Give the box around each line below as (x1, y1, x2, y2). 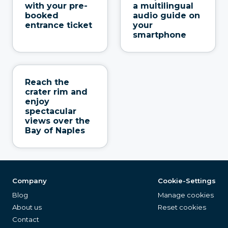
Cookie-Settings (158, 176, 216, 185)
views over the (25, 116, 90, 126)
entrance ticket (25, 20, 92, 30)
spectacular (25, 106, 76, 116)
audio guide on (133, 10, 200, 20)
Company (12, 176, 47, 185)
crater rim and (25, 87, 88, 97)
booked (25, 10, 59, 20)
